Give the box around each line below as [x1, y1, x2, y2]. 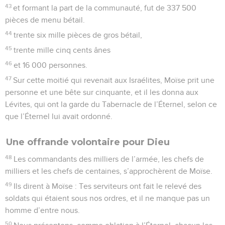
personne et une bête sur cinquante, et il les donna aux [5, 88, 198, 96]
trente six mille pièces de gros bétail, [14, 31, 143, 39]
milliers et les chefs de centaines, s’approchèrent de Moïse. [5, 167, 212, 175]
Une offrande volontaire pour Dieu [6, 136, 170, 148]
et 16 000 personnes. [14, 61, 88, 69]
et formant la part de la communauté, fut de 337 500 [13, 4, 197, 12]
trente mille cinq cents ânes [14, 46, 111, 54]
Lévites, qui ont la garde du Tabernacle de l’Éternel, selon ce [5, 100, 217, 108]
